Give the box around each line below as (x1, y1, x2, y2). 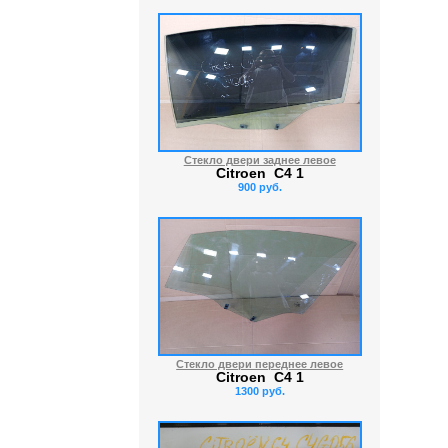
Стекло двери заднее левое (183, 154, 336, 166)
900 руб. (237, 181, 282, 193)
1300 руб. (234, 385, 285, 397)
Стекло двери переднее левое (176, 358, 344, 370)
